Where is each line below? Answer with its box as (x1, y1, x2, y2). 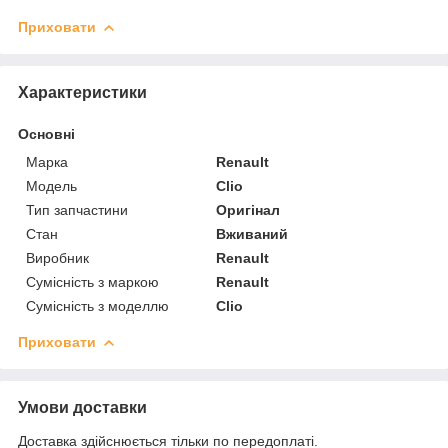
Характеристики (18, 83, 147, 101)
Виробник (26, 249, 89, 266)
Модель (26, 177, 77, 194)
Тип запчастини (26, 201, 128, 218)
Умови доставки (18, 398, 147, 416)
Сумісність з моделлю (26, 297, 169, 314)
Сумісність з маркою (26, 273, 159, 290)
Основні (18, 125, 75, 142)
